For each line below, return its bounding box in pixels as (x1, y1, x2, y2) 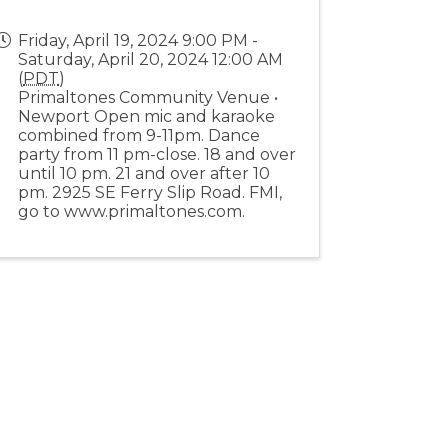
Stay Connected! (38, 392, 249, 425)
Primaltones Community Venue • (18, 88, 279, 108)
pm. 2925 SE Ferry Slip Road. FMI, (18, 183, 283, 203)
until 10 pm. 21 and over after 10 (18, 164, 271, 184)
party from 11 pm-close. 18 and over (18, 145, 297, 165)
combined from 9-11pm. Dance (18, 126, 261, 146)
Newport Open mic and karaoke (18, 107, 276, 127)
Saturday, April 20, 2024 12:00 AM (18, 50, 284, 70)
